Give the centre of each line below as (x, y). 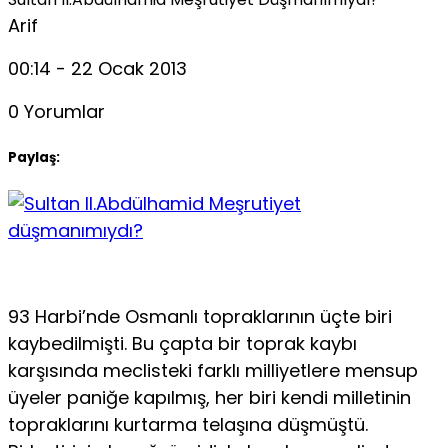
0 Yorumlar (56, 112)
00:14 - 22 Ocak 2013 (97, 69)
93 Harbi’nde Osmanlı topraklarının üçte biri (200, 316)
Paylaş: (34, 157)
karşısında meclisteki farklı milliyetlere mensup (213, 370)
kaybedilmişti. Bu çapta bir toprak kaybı (182, 343)
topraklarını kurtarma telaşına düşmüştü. (188, 424)
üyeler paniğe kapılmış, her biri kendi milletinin (209, 397)
